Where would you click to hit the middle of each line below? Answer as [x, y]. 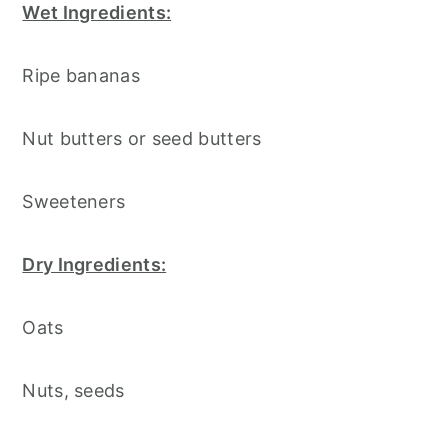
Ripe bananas [81, 75]
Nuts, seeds [73, 390]
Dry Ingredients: [94, 264]
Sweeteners [74, 201]
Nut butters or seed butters [142, 138]
